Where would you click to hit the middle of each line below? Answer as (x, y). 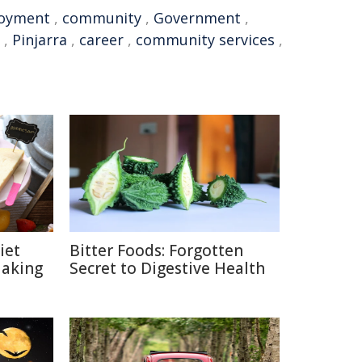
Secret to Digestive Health (167, 268)
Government (197, 18)
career (101, 40)
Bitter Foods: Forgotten (156, 250)
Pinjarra (40, 40)
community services (205, 40)
